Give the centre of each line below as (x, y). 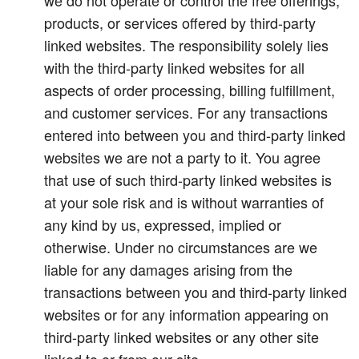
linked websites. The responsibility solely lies (186, 45)
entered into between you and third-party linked (195, 135)
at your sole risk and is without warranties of (184, 202)
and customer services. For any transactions (186, 112)
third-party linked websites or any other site (182, 337)
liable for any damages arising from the (168, 269)
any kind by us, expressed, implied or (163, 224)
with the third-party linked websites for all (174, 67)
